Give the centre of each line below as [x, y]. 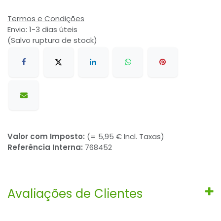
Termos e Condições [46, 19]
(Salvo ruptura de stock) [52, 40]
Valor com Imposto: [47, 136]
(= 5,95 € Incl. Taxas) [126, 136]
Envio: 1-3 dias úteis [43, 30]
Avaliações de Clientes [75, 193]
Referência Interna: [46, 147]
